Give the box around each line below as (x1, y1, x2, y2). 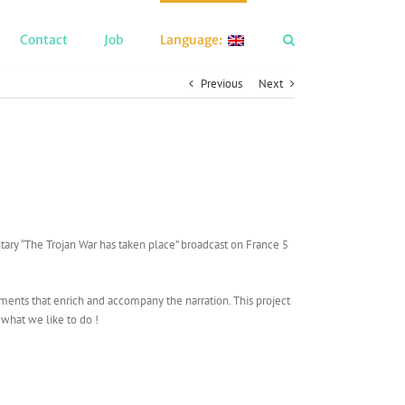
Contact (20, 32, 68, 48)
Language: (160, 32, 225, 48)
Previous (201, 76, 242, 91)
